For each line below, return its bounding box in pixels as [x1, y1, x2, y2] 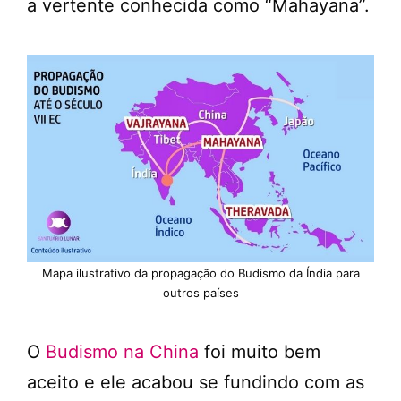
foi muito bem [199, 340, 320, 363]
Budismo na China [46, 340, 199, 363]
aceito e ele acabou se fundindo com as [27, 371, 364, 393]
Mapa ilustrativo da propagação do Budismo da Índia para [41, 265, 360, 280]
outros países [162, 285, 239, 300]
